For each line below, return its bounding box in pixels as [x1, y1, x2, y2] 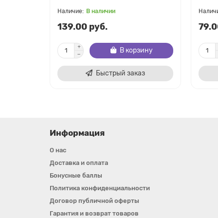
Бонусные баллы [50, 172, 102, 179]
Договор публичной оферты [50, 197, 139, 204]
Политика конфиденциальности [50, 184, 150, 192]
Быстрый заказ [96, 69, 145, 77]
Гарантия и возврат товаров [50, 210, 139, 217]
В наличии [86, 7, 115, 15]
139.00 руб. [57, 21, 108, 32]
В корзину [119, 46, 153, 54]
